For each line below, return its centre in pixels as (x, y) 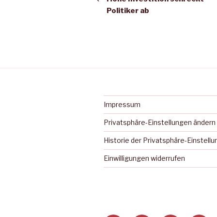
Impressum (122, 105)
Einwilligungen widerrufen (144, 158)
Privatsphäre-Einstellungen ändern (160, 123)
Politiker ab (128, 11)
